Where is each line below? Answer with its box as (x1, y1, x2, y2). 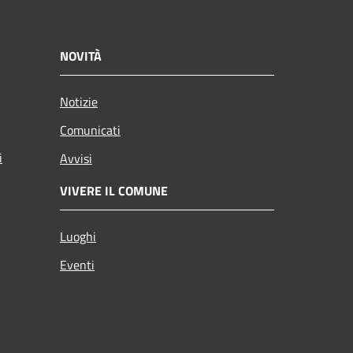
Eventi (60, 255, 95, 274)
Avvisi (60, 148, 92, 168)
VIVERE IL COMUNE (60, 180, 168, 200)
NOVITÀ (60, 46, 102, 65)
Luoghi (60, 226, 96, 246)
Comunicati (60, 120, 121, 139)
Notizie (60, 91, 98, 111)
